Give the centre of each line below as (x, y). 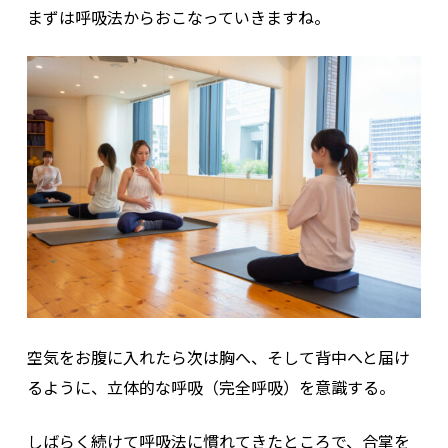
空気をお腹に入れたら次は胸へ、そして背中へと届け (218, 357)
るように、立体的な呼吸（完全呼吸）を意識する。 (210, 387)
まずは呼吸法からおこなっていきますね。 (178, 16)
